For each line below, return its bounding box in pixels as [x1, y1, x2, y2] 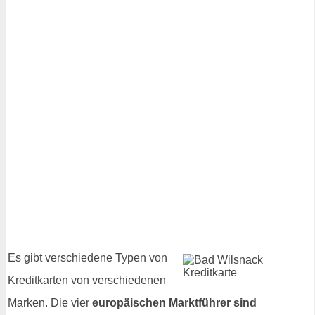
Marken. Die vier [8, 297, 92, 309]
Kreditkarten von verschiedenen [8, 274, 166, 287]
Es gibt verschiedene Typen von [8, 252, 167, 264]
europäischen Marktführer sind [92, 297, 257, 309]
